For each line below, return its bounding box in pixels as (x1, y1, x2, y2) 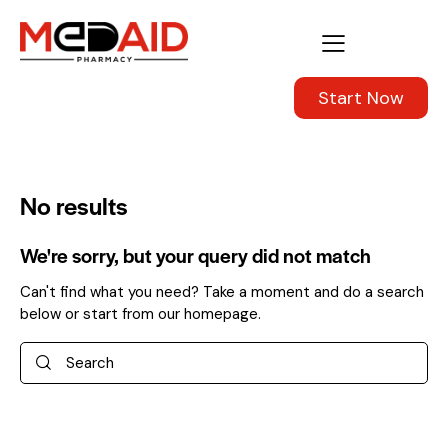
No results (20, 188, 128, 223)
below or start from (20, 304, 158, 325)
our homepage (158, 304, 258, 325)
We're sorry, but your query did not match (20, 241, 371, 270)
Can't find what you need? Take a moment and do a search (20, 282, 424, 303)
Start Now (318, 85, 404, 110)
